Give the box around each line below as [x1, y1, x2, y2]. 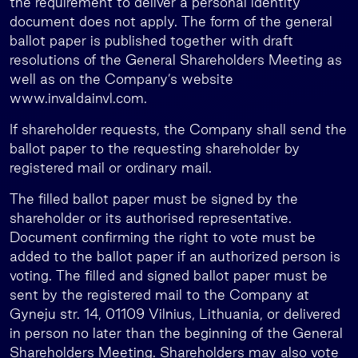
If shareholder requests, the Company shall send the [10, 121, 347, 137]
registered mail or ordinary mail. [10, 160, 212, 175]
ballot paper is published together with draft [10, 33, 293, 48]
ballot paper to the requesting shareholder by [10, 141, 300, 156]
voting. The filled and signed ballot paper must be [10, 268, 328, 283]
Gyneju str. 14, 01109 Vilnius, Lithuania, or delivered [10, 306, 340, 321]
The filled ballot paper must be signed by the [10, 191, 298, 206]
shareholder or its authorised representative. [10, 210, 292, 225]
